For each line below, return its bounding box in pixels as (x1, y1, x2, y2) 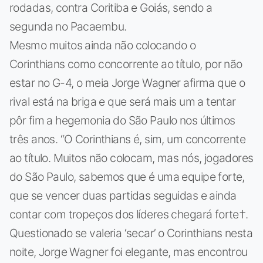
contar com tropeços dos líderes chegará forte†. (9, 207, 248, 221)
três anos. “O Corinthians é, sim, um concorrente (9, 131, 246, 146)
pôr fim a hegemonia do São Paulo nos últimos (9, 113, 235, 127)
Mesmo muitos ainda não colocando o (9, 38, 196, 52)
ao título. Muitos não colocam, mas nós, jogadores (9, 150, 254, 165)
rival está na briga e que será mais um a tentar (9, 94, 236, 109)
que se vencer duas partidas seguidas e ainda (9, 188, 237, 203)
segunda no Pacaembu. (9, 19, 127, 33)
